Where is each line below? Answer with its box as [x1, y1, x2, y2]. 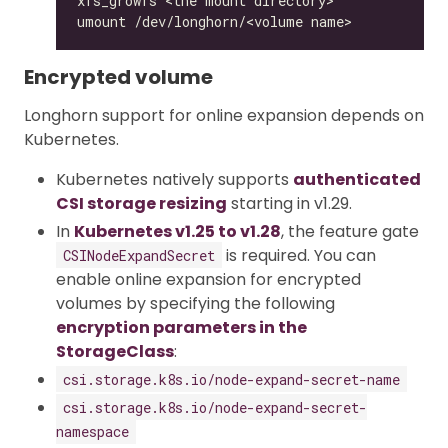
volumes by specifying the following [56, 291, 335, 315]
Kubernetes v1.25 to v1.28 [74, 219, 281, 243]
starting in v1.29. [227, 191, 352, 215]
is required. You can [222, 243, 376, 267]
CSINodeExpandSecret [63, 245, 215, 265]
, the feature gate [281, 219, 419, 243]
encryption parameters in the [56, 315, 307, 339]
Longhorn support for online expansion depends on [24, 103, 424, 127]
